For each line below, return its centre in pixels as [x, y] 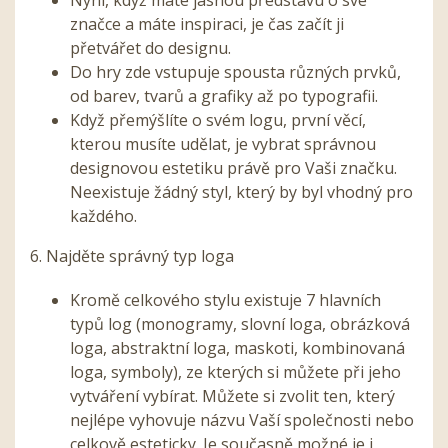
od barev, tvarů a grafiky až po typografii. [226, 95]
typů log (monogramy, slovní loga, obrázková [240, 323]
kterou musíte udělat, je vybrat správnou [223, 143]
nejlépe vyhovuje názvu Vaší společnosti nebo [242, 419]
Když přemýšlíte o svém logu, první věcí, [218, 119]
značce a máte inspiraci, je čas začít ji [207, 23]
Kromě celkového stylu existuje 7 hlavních [225, 299]
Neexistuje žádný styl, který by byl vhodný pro [241, 191]
